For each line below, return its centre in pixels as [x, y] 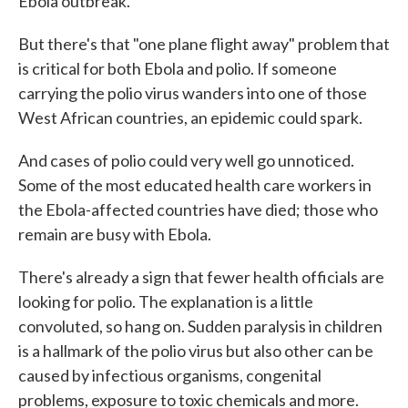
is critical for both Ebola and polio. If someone [178, 68]
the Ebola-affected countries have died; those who [198, 209]
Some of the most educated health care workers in [195, 184]
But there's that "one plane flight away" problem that [204, 43]
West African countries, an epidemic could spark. [190, 117]
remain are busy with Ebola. [115, 234]
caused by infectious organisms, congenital [170, 375]
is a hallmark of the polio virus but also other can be [196, 350]
